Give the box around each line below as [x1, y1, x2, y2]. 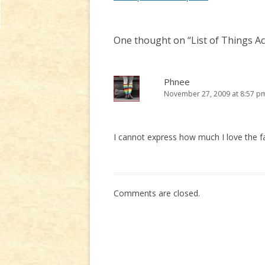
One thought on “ [114, 34, 191, 47]
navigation [114, 7, 160, 18]
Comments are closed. [114, 188, 200, 199]
